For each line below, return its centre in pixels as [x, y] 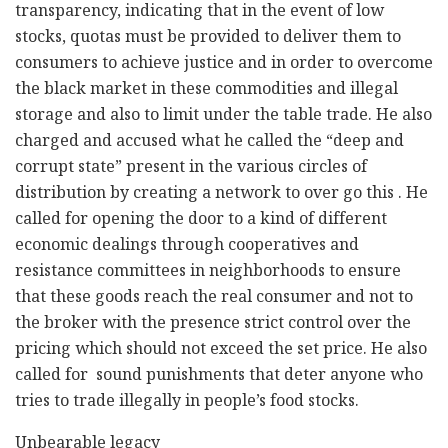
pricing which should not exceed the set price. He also [221, 351]
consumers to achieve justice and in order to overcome [224, 65]
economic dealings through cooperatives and [187, 247]
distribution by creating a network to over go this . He [221, 195]
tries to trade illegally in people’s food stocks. [187, 403]
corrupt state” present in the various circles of [191, 169]
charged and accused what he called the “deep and [209, 143]
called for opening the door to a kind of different [201, 221]
